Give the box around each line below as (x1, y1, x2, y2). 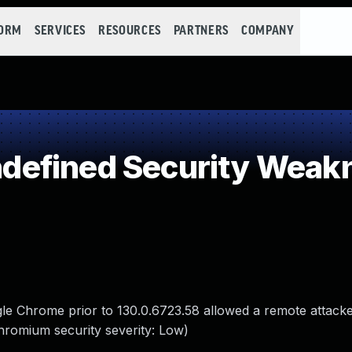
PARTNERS (173, 24, 229, 38)
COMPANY (240, 24, 295, 38)
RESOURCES (98, 24, 161, 38)
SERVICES (34, 24, 86, 38)
